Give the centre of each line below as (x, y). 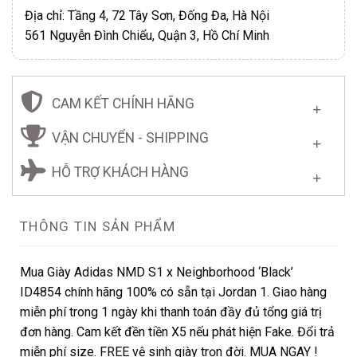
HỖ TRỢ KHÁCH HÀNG (120, 172)
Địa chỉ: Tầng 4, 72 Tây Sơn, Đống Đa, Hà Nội (147, 15)
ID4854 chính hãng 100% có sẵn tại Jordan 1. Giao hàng (173, 292)
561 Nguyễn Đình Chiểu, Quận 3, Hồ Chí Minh (147, 35)
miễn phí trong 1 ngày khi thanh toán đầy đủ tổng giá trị (171, 312)
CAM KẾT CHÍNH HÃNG (123, 103)
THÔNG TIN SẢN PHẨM (98, 226)
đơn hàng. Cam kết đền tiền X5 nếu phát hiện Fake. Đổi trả (177, 331)
